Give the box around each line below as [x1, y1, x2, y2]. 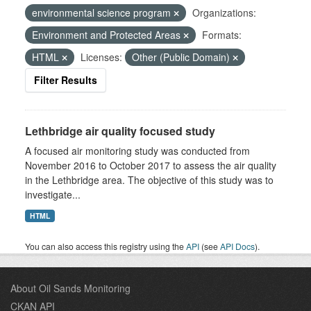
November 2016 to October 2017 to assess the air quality [25, 158, 276, 172]
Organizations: [192, 6, 256, 19]
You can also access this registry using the [25, 240, 186, 252]
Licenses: [81, 50, 122, 64]
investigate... [25, 187, 81, 201]
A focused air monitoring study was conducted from [25, 144, 250, 158]
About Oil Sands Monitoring [10, 281, 131, 295]
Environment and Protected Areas [32, 28, 183, 42]
